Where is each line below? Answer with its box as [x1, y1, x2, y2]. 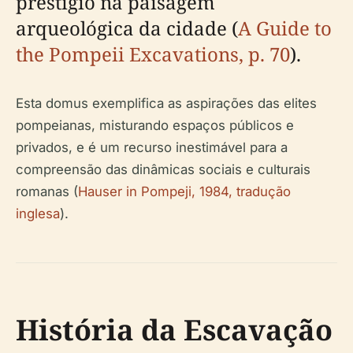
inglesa [16, 206, 60, 222]
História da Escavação [16, 310, 333, 350]
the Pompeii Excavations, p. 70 [16, 41, 290, 68]
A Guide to [238, 15, 332, 42]
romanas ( [16, 184, 78, 200]
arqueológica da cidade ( [16, 15, 238, 42]
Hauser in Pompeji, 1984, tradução [78, 184, 291, 200]
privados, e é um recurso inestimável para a [16, 139, 288, 156]
